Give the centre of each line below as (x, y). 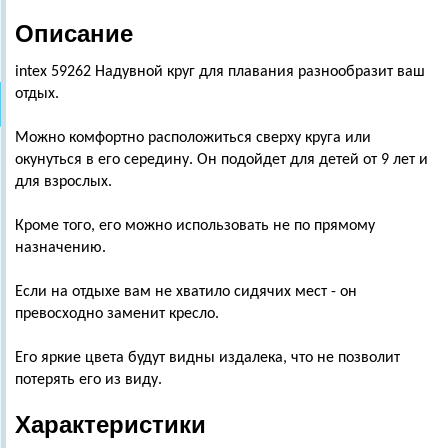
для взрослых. (63, 182)
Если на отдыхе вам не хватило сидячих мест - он (186, 292)
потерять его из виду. (88, 380)
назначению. (60, 248)
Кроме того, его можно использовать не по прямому (195, 226)
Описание (74, 33)
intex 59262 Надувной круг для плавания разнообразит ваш (220, 72)
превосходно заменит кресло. (117, 314)
